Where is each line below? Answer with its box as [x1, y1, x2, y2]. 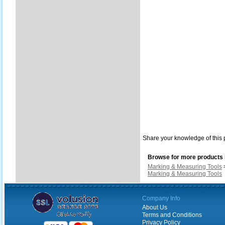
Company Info [142, 195, 180, 202]
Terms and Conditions [142, 211, 202, 218]
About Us [142, 204, 167, 211]
